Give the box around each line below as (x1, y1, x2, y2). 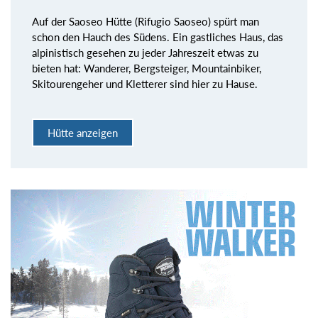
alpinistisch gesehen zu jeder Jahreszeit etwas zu (32, 46, 258, 60)
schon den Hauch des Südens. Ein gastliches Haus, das (32, 31, 283, 44)
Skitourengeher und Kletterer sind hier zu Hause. (32, 77, 258, 91)
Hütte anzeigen (48, 126, 118, 139)
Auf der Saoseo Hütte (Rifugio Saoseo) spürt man (32, 15, 259, 28)
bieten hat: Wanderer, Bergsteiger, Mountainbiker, (32, 62, 261, 75)
